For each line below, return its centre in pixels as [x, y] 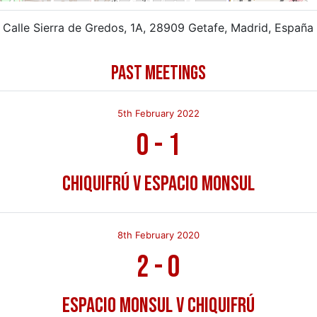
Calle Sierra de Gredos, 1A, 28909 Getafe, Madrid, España [158, 27]
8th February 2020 [158, 235]
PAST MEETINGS [158, 73]
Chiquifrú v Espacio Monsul [158, 184]
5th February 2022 [158, 113]
